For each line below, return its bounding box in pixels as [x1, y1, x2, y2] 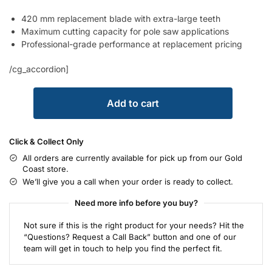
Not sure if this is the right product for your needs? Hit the [23, 220, 244, 230]
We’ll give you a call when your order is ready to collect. [22, 176, 233, 186]
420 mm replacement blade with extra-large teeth [21, 13, 220, 24]
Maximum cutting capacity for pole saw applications [21, 25, 229, 36]
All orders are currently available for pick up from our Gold [22, 152, 242, 163]
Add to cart [107, 97, 159, 109]
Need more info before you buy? [74, 197, 198, 208]
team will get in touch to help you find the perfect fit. [23, 243, 222, 253]
